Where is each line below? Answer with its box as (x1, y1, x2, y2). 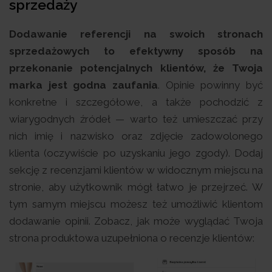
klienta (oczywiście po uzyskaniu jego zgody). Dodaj (9, 146, 263, 159)
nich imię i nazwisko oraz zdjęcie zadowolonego (9, 129, 263, 142)
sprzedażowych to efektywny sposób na (9, 44, 263, 57)
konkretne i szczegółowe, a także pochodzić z (9, 95, 263, 108)
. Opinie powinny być (158, 78, 263, 91)
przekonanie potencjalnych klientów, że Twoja (9, 61, 263, 74)
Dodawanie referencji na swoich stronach (9, 27, 263, 40)
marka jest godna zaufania (9, 78, 158, 91)
